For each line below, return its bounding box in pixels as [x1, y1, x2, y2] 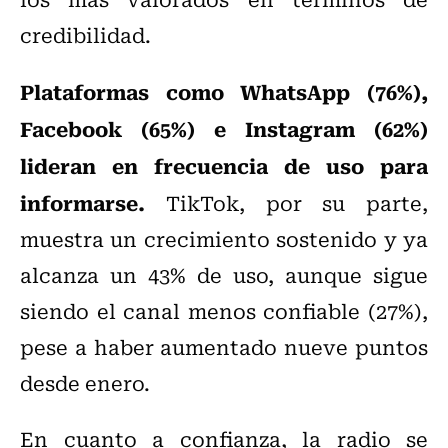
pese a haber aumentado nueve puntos [20, 331, 428, 363]
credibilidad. [20, 19, 151, 51]
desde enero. [20, 367, 150, 399]
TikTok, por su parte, [145, 187, 428, 219]
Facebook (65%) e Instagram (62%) [20, 112, 428, 145]
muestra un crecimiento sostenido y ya [20, 223, 428, 255]
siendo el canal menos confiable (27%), [20, 295, 428, 327]
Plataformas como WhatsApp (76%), [20, 75, 428, 108]
